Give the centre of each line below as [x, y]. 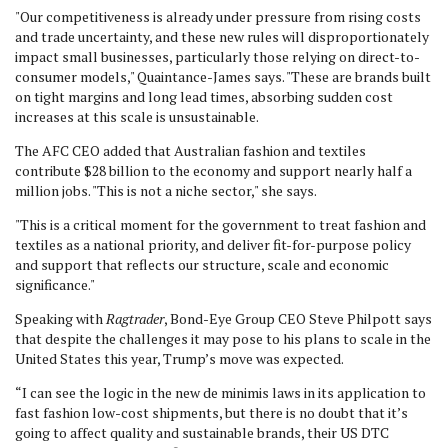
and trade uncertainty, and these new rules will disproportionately [222, 36]
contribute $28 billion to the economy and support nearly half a [213, 170]
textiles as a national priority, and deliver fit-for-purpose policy [213, 244]
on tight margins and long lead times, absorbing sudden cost [204, 96]
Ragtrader [135, 318]
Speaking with [60, 318]
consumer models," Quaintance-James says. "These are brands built [223, 76]
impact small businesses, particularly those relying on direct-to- [217, 56]
